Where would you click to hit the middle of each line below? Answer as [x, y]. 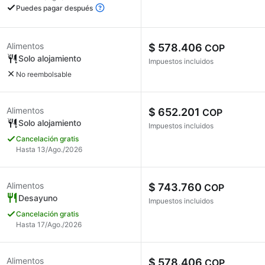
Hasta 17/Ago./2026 [49, 224]
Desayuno [38, 198]
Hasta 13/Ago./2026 [49, 149]
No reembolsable [44, 74]
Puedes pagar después [55, 8]
